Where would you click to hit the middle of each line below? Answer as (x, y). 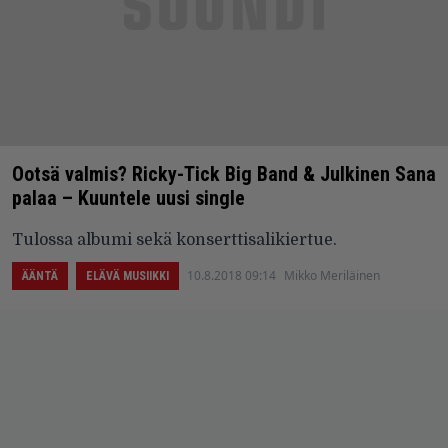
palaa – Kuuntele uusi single (128, 197)
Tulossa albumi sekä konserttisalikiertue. (174, 239)
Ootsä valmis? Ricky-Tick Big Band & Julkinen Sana (224, 173)
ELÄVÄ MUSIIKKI (127, 275)
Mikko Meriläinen (332, 275)
